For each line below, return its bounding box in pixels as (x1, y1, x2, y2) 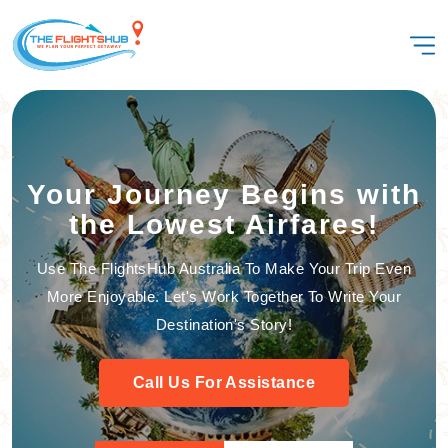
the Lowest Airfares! (69, 209, 379, 240)
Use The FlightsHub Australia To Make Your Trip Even (36, 260, 412, 277)
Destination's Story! (155, 316, 293, 333)
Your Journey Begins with (27, 179, 421, 210)
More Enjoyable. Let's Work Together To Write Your (46, 288, 402, 305)
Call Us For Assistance (132, 374, 316, 391)
